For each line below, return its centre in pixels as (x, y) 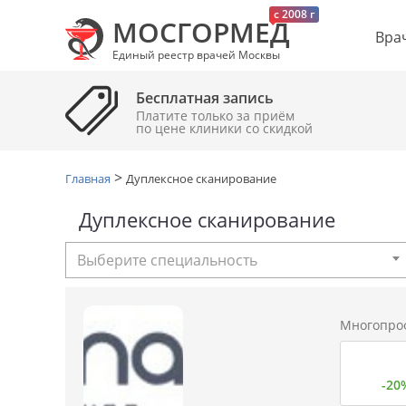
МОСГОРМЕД (201, 32)
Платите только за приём (215, 116)
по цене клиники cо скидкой (224, 128)
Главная (88, 179)
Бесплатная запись (205, 98)
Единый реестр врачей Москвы (196, 55)
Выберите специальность (167, 260)
